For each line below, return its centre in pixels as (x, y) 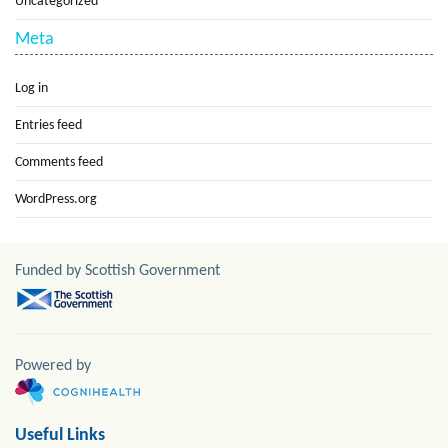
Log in (31, 89)
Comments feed (59, 163)
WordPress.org (56, 200)
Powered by (53, 366)
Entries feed (48, 126)
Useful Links (60, 436)
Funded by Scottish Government (117, 271)
